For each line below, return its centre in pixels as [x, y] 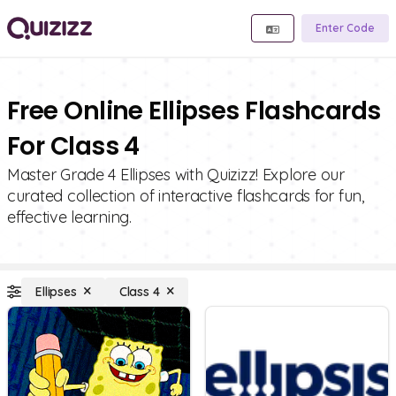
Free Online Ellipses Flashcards [194, 111]
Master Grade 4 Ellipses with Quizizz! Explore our [176, 175]
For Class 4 [73, 146]
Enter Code [345, 28]
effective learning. [69, 217]
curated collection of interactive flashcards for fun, [186, 196]
